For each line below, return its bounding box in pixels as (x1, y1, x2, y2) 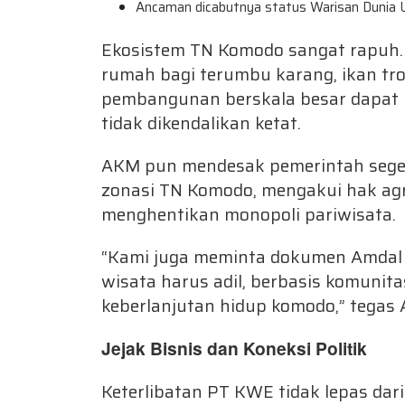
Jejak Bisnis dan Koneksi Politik (101, 335, 367, 361)
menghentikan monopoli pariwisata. (101, 201, 396, 228)
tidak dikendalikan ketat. (101, 109, 301, 137)
